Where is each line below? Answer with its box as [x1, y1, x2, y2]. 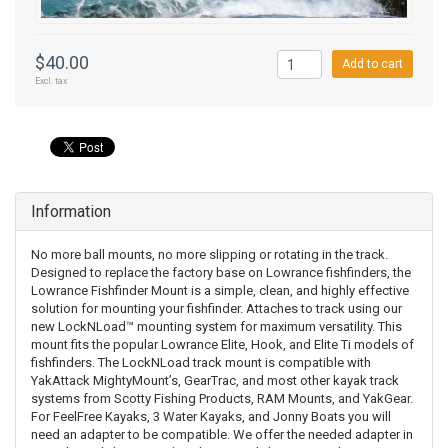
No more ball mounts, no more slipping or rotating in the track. [31, 247, 388, 263]
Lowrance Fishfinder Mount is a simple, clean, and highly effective [31, 283, 409, 299]
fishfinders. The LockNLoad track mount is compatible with [31, 355, 371, 371]
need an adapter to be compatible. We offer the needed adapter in [31, 427, 413, 443]
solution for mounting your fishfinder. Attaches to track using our [31, 301, 402, 317]
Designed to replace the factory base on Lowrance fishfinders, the [31, 265, 411, 281]
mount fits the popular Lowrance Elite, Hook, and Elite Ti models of [31, 337, 414, 353]
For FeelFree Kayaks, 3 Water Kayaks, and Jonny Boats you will [31, 409, 391, 425]
